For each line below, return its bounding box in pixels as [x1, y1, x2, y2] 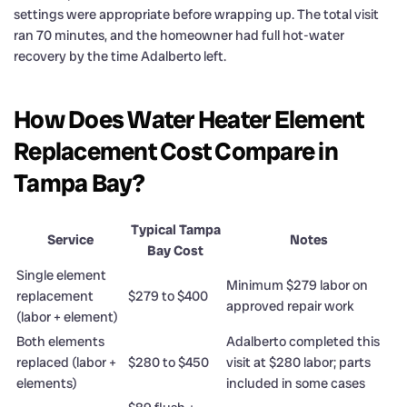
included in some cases [226, 373, 365, 392]
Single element [16, 265, 106, 284]
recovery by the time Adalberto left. [14, 46, 226, 65]
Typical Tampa [130, 220, 221, 239]
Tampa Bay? [14, 166, 145, 199]
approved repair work [226, 296, 354, 315]
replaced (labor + [16, 352, 116, 372]
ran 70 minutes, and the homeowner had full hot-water [14, 25, 344, 45]
